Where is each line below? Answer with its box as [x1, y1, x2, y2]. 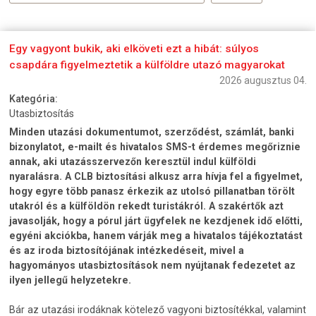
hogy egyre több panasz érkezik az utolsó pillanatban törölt [9, 185, 296, 197]
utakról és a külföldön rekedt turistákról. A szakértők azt [9, 200, 284, 212]
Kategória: [9, 92, 59, 104]
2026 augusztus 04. [219, 74, 307, 86]
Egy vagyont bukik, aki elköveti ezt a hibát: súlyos [9, 42, 260, 55]
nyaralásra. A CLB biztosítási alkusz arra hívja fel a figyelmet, [9, 170, 303, 182]
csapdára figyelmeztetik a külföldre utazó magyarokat [9, 58, 286, 71]
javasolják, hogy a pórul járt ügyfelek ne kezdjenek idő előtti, [9, 214, 303, 226]
